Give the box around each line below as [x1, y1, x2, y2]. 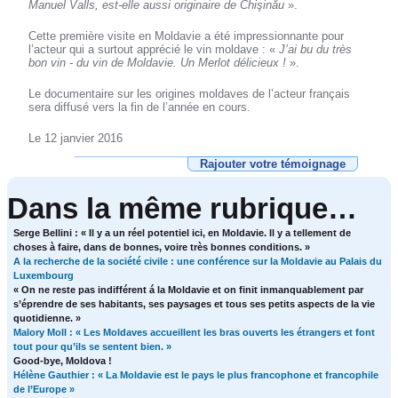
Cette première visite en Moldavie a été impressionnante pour [28, 29, 345, 44]
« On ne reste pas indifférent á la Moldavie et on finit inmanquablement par [13, 284, 364, 296]
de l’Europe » [13, 384, 76, 395]
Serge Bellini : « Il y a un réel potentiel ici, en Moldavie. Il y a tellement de [13, 227, 352, 239]
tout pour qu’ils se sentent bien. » [13, 341, 172, 353]
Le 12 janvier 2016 [28, 131, 123, 146]
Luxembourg [13, 270, 75, 282]
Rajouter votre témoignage [199, 157, 346, 171]
